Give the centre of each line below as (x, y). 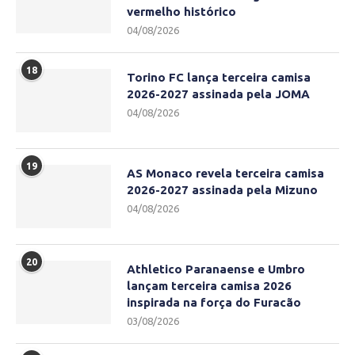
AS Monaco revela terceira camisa (225, 174)
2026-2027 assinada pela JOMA (218, 94)
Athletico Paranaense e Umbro (216, 269)
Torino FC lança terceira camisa (219, 78)
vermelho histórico (181, 12)
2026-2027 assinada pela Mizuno (222, 190)
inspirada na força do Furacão (214, 303)
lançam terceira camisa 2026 (209, 286)
